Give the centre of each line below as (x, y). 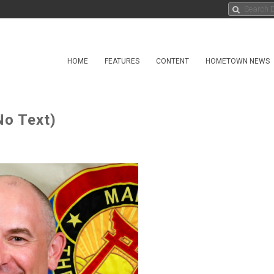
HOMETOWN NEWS (238, 61)
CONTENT (172, 61)
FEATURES (122, 61)
